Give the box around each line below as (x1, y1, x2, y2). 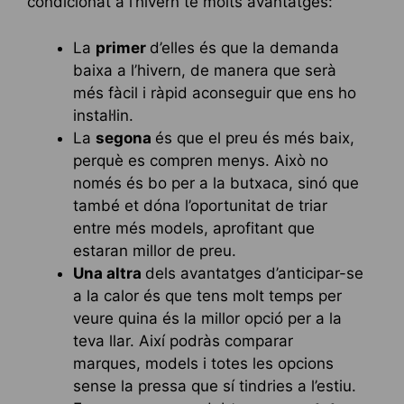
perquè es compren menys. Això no (73, 151, 328, 170)
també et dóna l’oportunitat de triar (73, 196, 327, 215)
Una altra (73, 263, 145, 282)
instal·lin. (73, 106, 133, 124)
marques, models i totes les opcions (73, 353, 334, 372)
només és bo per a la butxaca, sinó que (73, 173, 359, 192)
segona (96, 128, 155, 147)
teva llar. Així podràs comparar (73, 331, 293, 350)
